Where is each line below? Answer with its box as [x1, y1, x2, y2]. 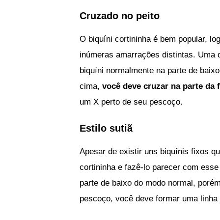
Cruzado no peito [80, 10, 160, 21]
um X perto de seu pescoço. [80, 97, 183, 107]
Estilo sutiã [80, 123, 133, 134]
